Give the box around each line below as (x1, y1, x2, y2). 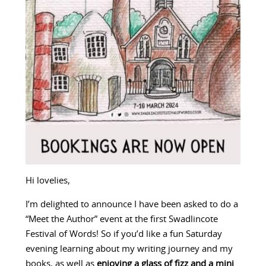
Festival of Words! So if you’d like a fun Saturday (25, 229, 222, 239)
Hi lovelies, (25, 176, 70, 185)
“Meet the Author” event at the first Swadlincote (25, 214, 218, 224)
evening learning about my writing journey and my (25, 244, 233, 254)
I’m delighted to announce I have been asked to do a (25, 199, 238, 209)
